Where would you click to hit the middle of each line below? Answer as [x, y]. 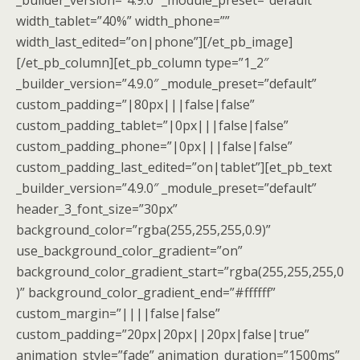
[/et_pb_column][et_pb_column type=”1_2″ [142, 63]
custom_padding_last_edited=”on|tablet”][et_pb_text [174, 167]
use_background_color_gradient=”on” [129, 251]
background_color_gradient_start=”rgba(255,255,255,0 [180, 272]
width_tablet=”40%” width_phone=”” [123, 21]
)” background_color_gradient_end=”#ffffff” [146, 292]
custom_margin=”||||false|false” [118, 313]
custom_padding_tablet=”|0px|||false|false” [152, 125]
